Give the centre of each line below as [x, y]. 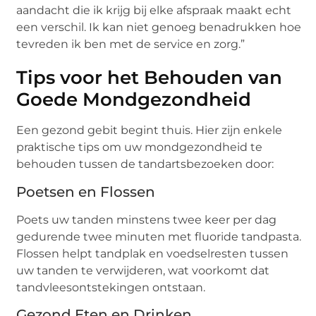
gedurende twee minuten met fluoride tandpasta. [159, 236]
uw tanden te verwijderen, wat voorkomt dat [143, 270]
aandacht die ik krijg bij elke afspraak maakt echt [154, 11]
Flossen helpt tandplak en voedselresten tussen [153, 253]
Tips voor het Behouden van [150, 78]
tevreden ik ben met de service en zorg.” [131, 44]
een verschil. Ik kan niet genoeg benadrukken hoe [159, 28]
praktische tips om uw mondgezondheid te [140, 147]
